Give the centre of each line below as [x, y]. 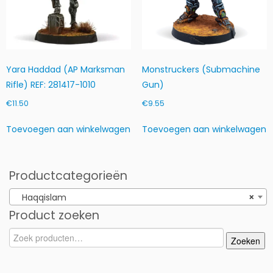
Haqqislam [41, 197]
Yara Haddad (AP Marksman [66, 69]
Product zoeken [54, 215]
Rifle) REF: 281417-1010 [51, 84]
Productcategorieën [68, 175]
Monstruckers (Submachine [201, 69]
